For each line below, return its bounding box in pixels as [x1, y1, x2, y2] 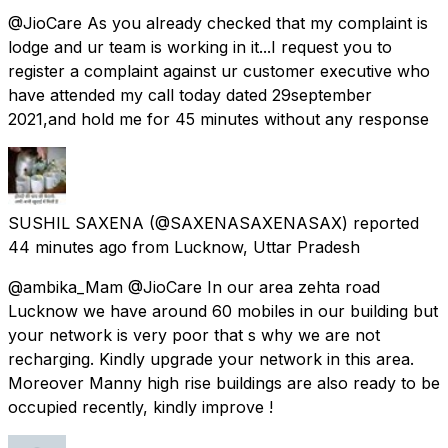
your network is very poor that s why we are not [8, 324, 380, 345]
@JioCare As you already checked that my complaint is [8, 12, 428, 33]
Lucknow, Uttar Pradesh [174, 236, 360, 257]
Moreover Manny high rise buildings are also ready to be [8, 372, 440, 393]
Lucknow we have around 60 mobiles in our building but [8, 300, 438, 321]
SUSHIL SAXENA [8, 212, 144, 233]
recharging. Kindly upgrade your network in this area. [8, 348, 414, 369]
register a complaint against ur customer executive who [8, 60, 430, 81]
